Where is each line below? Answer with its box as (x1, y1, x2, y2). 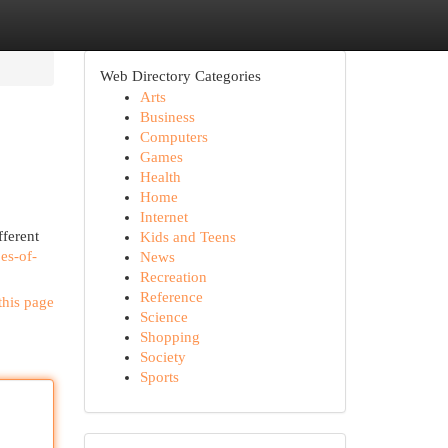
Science (139, 309, 188, 325)
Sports (139, 369, 179, 385)
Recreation (139, 269, 207, 285)
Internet (139, 209, 188, 225)
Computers (139, 129, 208, 145)
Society (139, 349, 186, 365)
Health (139, 169, 181, 185)
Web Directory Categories (99, 68, 261, 84)
